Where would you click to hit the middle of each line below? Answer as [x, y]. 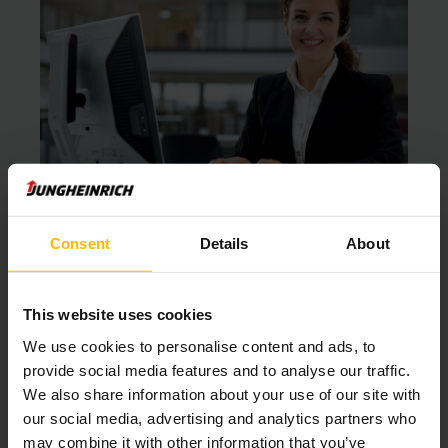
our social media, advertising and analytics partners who [219, 418]
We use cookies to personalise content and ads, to [199, 346]
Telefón [224, 291]
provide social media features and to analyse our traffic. [217, 370]
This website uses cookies [118, 314]
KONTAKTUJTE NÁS [126, 381]
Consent [80, 243]
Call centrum [224, 266]
